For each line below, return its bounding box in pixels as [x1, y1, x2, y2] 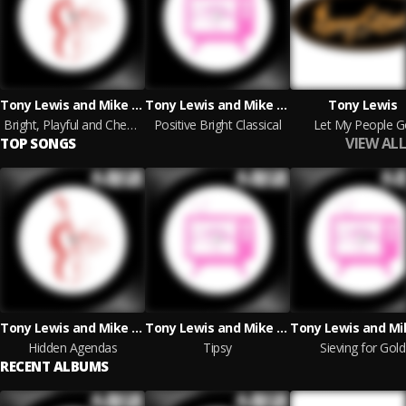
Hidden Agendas [28, 339, 117, 356]
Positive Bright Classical [153, 116, 282, 133]
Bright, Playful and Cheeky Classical [126, 116, 137, 133]
